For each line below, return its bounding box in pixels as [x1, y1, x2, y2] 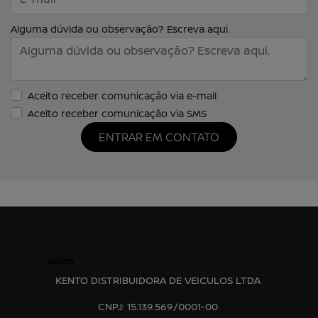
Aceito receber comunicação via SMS [28, 106, 207, 120]
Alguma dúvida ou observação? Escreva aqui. [11, 22, 230, 35]
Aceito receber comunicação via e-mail [28, 88, 216, 102]
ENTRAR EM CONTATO [99, 128, 219, 145]
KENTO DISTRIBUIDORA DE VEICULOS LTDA [55, 273, 261, 287]
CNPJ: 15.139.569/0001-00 [97, 300, 218, 313]
